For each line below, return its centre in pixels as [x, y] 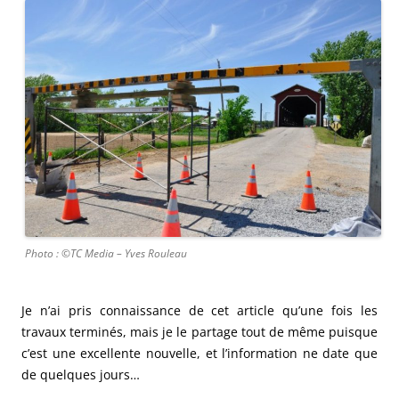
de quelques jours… [81, 375]
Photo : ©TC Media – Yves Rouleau [106, 254]
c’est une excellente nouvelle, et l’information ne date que [199, 354]
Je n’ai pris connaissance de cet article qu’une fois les [199, 311]
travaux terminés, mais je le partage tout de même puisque [199, 332]
